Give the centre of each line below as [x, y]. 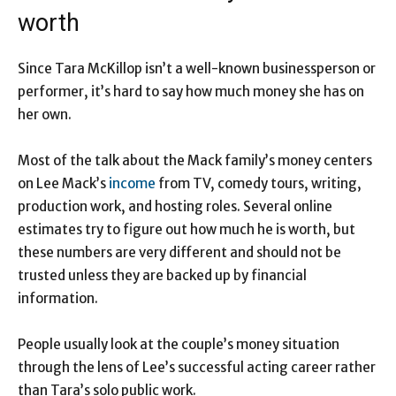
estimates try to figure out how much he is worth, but [187, 230]
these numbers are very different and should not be [179, 253]
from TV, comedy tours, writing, [259, 184]
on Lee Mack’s [63, 184]
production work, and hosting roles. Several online [175, 207]
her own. [45, 115]
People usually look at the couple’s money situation [179, 345]
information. [58, 299]
